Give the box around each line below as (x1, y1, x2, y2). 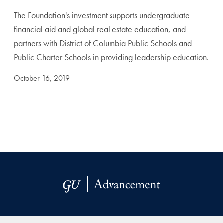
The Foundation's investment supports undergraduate (14, 9, 190, 21)
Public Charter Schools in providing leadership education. (14, 51, 209, 63)
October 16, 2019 (14, 73, 70, 83)
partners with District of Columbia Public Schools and (14, 37, 192, 49)
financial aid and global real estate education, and (14, 23, 186, 35)
